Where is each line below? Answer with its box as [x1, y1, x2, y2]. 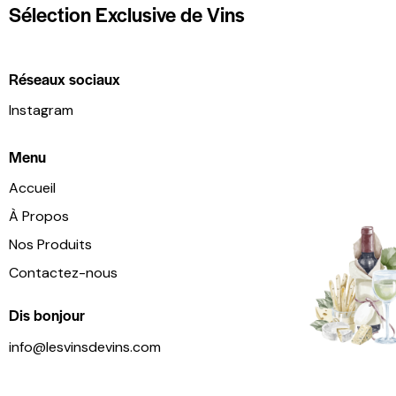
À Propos [9, 207, 69, 226]
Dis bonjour [9, 304, 85, 326]
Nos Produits [9, 235, 92, 255]
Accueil [9, 179, 56, 198]
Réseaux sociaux [9, 67, 120, 89]
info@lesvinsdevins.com [9, 337, 161, 356]
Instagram [9, 101, 73, 120]
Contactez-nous [9, 263, 118, 283]
